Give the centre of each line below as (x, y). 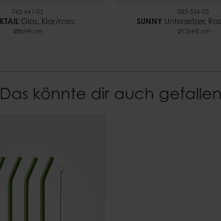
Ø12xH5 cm (193, 32)
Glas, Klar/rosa (46, 22)
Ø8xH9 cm (28, 32)
